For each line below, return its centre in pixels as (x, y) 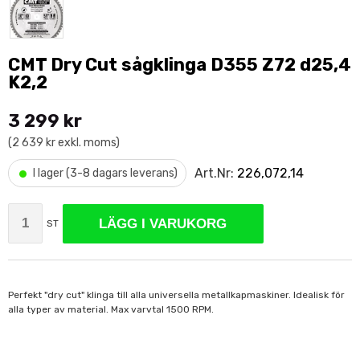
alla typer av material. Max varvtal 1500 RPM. (111, 309)
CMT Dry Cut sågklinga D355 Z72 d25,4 (180, 65)
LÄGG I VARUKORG (163, 223)
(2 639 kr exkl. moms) (64, 143)
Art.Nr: (216, 173)
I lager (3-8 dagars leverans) (105, 173)
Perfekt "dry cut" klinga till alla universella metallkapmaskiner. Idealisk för (176, 295)
